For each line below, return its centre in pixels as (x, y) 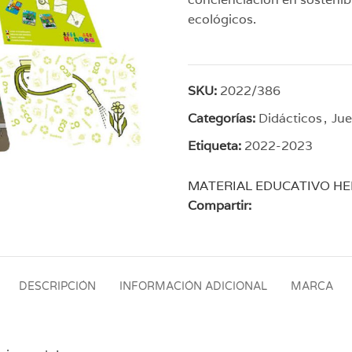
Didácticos (290, 118)
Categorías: (222, 118)
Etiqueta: (214, 145)
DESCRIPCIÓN (57, 286)
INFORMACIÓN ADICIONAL (193, 286)
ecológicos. (222, 19)
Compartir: (220, 205)
